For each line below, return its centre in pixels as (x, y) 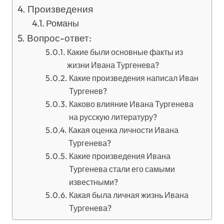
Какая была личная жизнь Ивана (128, 195)
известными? (93, 182)
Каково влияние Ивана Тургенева (131, 104)
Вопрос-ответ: (59, 38)
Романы (63, 23)
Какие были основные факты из (125, 52)
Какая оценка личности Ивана (123, 130)
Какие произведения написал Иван (133, 78)
